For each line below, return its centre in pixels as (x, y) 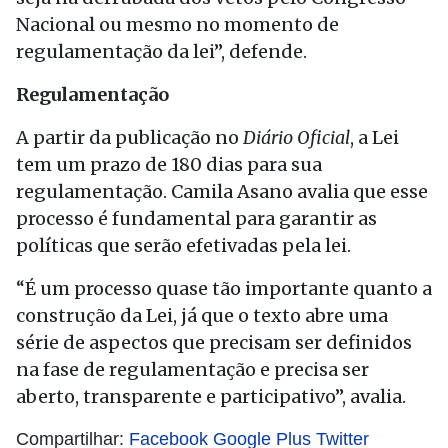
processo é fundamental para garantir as (196, 218)
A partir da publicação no (129, 137)
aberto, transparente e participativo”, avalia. (211, 396)
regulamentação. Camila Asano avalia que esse (222, 191)
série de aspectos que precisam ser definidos (214, 342)
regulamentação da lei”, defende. (161, 51)
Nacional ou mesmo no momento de (177, 24)
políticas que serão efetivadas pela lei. (183, 245)
